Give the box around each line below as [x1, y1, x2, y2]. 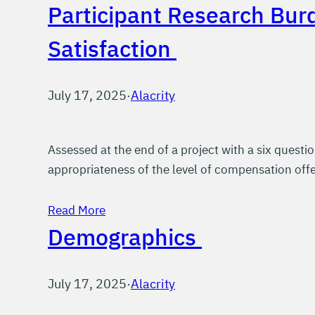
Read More [48, 202, 105, 218]
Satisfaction [48, 34, 176, 63]
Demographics [48, 222, 202, 252]
